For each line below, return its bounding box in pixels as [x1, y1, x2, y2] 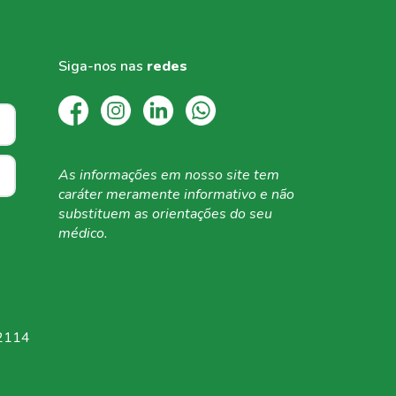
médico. [58, 224, 108, 244]
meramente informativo [106, 185, 260, 205]
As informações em [58, 165, 185, 186]
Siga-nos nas [58, 57, 147, 77]
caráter [58, 185, 106, 205]
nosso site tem [185, 165, 279, 186]
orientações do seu [152, 204, 272, 225]
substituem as [58, 204, 152, 225]
